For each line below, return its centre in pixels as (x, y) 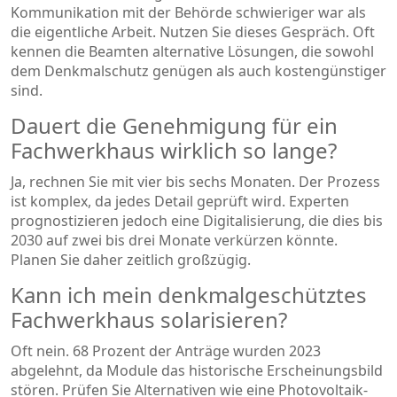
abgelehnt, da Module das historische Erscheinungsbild (197, 370)
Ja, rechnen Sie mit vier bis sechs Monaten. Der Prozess (195, 181)
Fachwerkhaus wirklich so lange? (174, 150)
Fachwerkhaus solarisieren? (149, 319)
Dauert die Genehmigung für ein (174, 125)
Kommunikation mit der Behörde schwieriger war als (188, 12)
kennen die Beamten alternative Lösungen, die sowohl (192, 51)
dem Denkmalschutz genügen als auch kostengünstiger (198, 70)
